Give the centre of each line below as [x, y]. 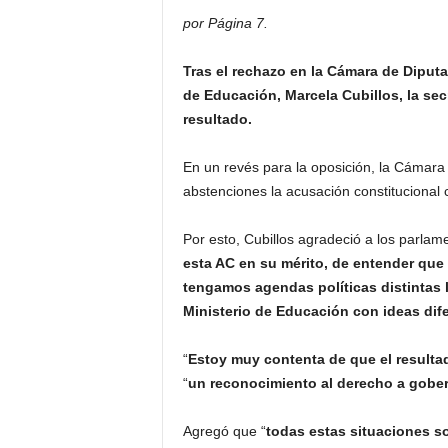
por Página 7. [225, 23]
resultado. [217, 119]
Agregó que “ [224, 431]
